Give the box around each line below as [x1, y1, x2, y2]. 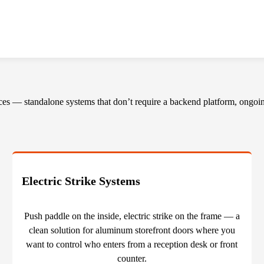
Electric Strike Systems [21, 174, 140, 188]
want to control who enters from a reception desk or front [26, 239, 238, 250]
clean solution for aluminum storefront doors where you [28, 225, 235, 236]
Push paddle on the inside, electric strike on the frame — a [24, 211, 240, 222]
